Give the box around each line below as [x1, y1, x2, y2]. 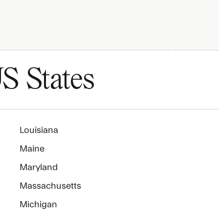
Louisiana [20, 126, 59, 134]
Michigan [20, 200, 58, 209]
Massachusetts [20, 182, 82, 190]
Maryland [20, 163, 58, 172]
